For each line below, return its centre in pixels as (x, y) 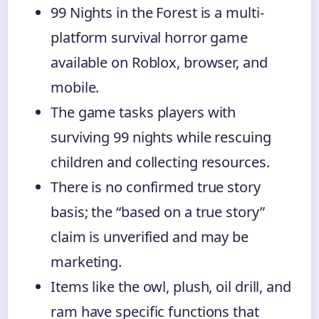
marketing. (87, 262)
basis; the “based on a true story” (158, 212)
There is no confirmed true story (156, 187)
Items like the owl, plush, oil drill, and (171, 287)
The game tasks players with (143, 113)
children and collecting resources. (160, 162)
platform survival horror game (150, 38)
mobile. (75, 88)
